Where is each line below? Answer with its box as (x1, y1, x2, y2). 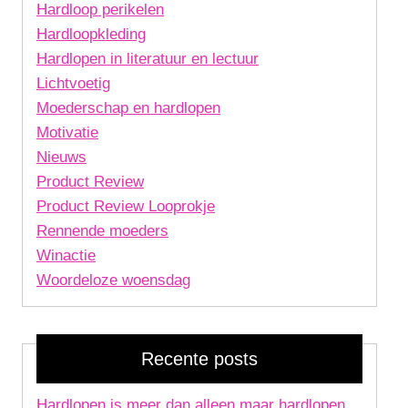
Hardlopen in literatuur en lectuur (36, 49, 259, 67)
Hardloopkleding (36, 25, 146, 43)
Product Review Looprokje (36, 197, 215, 215)
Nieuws (36, 148, 87, 166)
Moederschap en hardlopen (36, 98, 220, 117)
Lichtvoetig (36, 74, 110, 92)
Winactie (36, 246, 96, 264)
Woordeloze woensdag (36, 270, 190, 289)
